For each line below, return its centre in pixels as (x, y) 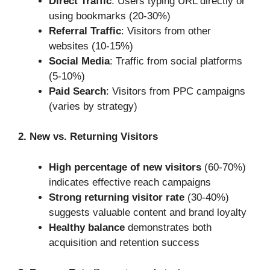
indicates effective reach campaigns (130, 182)
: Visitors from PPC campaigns (176, 91)
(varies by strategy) (93, 106)
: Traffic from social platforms (176, 61)
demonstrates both (168, 227)
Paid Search (77, 91)
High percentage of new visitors (125, 167)
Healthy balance (87, 227)
